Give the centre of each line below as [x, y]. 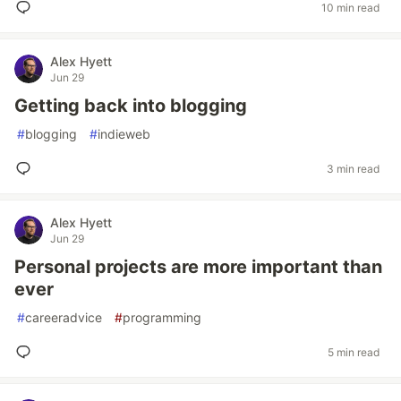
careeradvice [64, 317]
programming [162, 317]
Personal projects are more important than [198, 267]
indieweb [124, 134]
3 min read [353, 168]
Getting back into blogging [131, 106]
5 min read [354, 352]
